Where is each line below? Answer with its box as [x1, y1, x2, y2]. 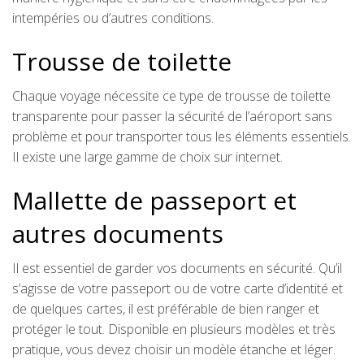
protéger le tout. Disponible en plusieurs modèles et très [12, 319, 336, 338]
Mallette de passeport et [12, 183, 297, 217]
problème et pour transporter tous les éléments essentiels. [12, 127, 351, 145]
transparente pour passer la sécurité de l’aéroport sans [12, 106, 332, 125]
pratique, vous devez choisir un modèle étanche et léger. [12, 340, 336, 358]
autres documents [12, 216, 223, 250]
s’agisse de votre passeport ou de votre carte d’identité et [12, 279, 343, 297]
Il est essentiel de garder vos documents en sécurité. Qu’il [12, 258, 342, 277]
